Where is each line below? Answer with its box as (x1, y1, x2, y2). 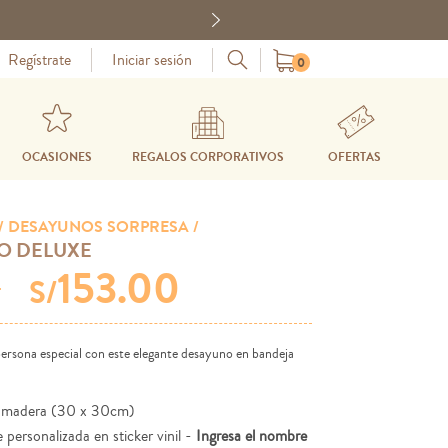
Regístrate (8, 48, 72, 71)
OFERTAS (328, 148, 382, 166)
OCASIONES (22, 148, 93, 166)
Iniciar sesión (112, 48, 193, 71)
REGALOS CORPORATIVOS (132, 148, 285, 166)
